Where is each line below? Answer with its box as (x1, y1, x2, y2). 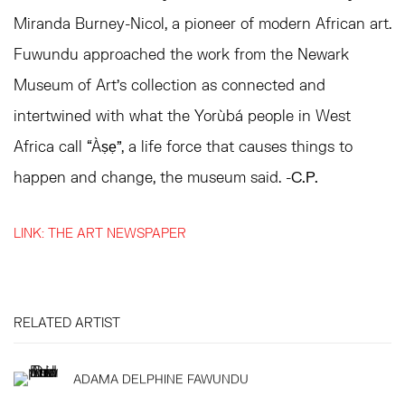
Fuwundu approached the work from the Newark (14, 45, 349, 62)
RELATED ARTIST (14, 315, 120, 330)
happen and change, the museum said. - (14, 168, 291, 185)
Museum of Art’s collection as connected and (14, 76, 325, 93)
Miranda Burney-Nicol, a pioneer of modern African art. (14, 14, 391, 32)
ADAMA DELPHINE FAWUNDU (73, 371, 249, 386)
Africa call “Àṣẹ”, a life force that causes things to (14, 137, 353, 155)
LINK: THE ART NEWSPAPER (14, 225, 186, 240)
